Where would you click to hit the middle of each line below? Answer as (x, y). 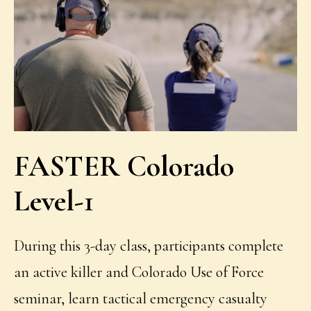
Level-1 (54, 201)
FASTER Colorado (124, 167)
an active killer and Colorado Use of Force (139, 272)
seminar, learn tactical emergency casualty (141, 299)
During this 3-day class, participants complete (149, 246)
